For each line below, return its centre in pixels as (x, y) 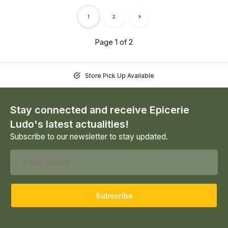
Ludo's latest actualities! (69, 124)
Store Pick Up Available (119, 76)
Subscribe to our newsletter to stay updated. (89, 137)
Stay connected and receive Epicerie (100, 110)
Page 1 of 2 (114, 42)
